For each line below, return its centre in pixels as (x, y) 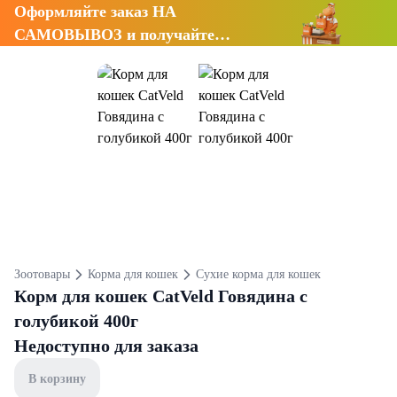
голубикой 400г (76, 321)
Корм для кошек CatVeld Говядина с (161, 296)
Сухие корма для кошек (258, 274)
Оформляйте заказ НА (95, 12)
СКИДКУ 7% (63, 58)
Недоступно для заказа (106, 346)
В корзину (57, 379)
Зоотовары (42, 274)
